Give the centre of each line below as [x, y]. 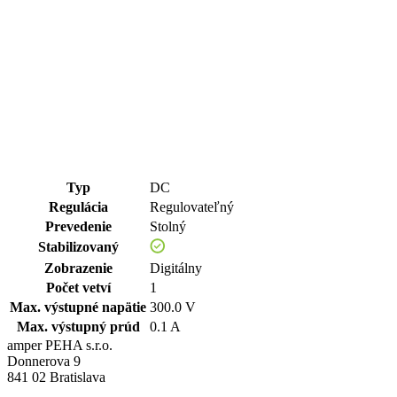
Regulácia [78, 206]
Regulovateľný [192, 206]
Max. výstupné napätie [78, 307]
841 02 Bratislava [56, 377]
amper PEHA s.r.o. [60, 345]
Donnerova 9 [44, 361]
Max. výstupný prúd [78, 326]
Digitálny [176, 268]
